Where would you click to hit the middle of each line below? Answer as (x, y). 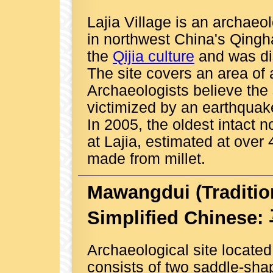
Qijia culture (154, 56)
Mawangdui (139, 193)
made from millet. (146, 158)
